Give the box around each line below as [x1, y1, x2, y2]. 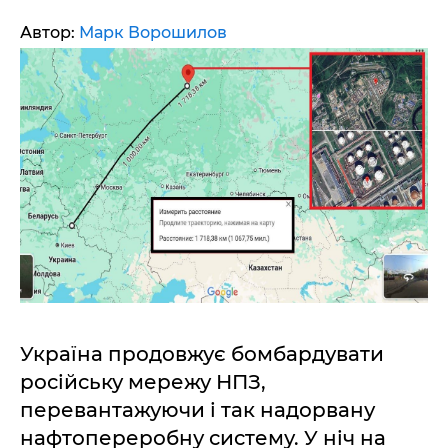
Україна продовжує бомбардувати [20, 342, 384, 366]
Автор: [20, 23, 79, 42]
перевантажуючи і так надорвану [20, 398, 375, 422]
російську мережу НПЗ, [20, 370, 266, 394]
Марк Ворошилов [79, 23, 227, 42]
